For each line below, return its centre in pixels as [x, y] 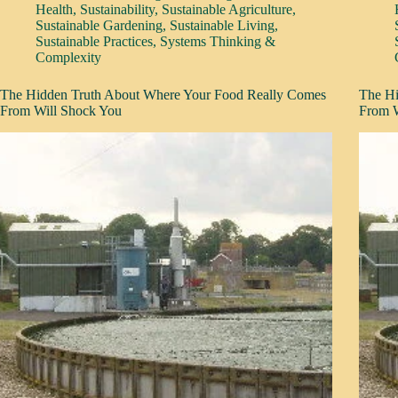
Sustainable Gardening [99, 25]
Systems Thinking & [218, 41]
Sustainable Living [222, 25]
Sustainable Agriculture [227, 9]
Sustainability [117, 9]
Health [54, 9]
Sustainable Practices [94, 41]
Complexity [68, 57]
